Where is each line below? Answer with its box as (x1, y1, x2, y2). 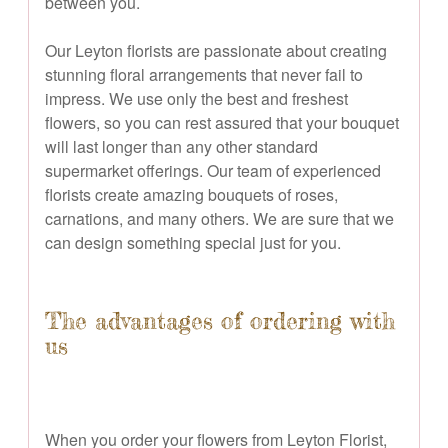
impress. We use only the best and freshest (45, 86, 348, 110)
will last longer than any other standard (45, 134, 318, 158)
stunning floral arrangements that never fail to (45, 62, 363, 86)
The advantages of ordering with (45, 306, 395, 335)
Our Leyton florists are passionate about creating (45, 38, 387, 62)
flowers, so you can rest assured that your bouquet (45, 110, 399, 134)
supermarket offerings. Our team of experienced (45, 158, 381, 182)
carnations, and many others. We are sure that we (45, 206, 394, 230)
